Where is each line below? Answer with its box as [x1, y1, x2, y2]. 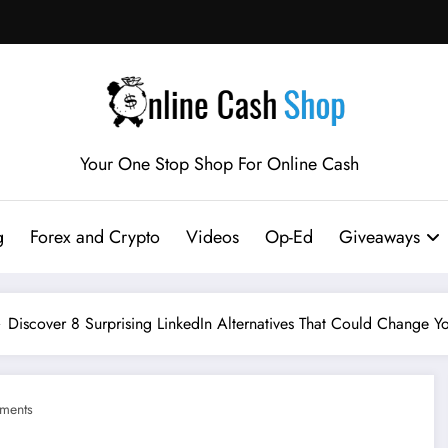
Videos [185, 223, 239, 250]
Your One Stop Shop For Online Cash [79, 150, 359, 177]
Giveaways [338, 223, 420, 250]
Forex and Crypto [29, 223, 160, 250]
